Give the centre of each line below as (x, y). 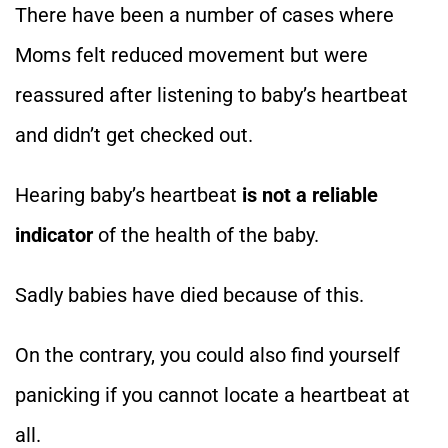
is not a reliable (310, 194)
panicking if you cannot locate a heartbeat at (212, 394)
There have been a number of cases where (204, 14)
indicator (54, 234)
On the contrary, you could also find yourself (207, 354)
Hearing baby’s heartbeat (128, 194)
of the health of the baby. (206, 234)
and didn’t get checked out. (134, 134)
